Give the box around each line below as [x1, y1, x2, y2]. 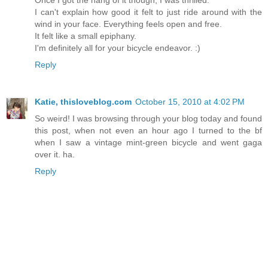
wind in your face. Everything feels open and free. [35, 19, 222, 29]
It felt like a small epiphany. [35, 31, 136, 41]
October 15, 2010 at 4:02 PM [135, 97, 245, 107]
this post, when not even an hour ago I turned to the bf [35, 126, 262, 136]
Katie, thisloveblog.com [35, 97, 132, 107]
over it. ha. [35, 150, 75, 160]
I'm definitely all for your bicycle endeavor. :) [35, 43, 200, 53]
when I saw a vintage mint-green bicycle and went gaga [35, 138, 262, 148]
